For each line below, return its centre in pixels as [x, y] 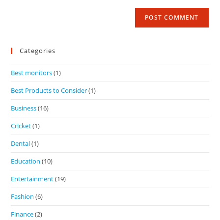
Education [26, 161]
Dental [21, 144]
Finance [22, 214]
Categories [38, 51]
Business [24, 108]
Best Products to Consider [49, 91]
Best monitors [32, 73]
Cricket [21, 126]
